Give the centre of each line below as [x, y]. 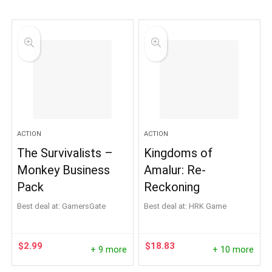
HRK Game [211, 206]
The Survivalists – [65, 153]
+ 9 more [108, 250]
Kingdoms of [178, 153]
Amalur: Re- [175, 170]
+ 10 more [233, 250]
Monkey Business [64, 170]
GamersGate [87, 206]
